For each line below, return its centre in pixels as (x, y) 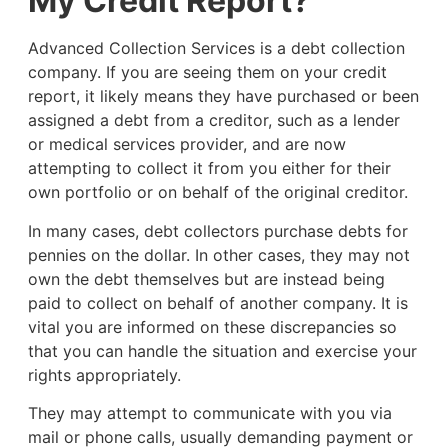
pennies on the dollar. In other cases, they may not (218, 254)
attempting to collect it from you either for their (209, 168)
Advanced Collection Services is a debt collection (216, 48)
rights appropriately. (106, 374)
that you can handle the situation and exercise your (222, 350)
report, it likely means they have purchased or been (223, 96)
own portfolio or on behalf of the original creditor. (217, 192)
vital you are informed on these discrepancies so (212, 326)
